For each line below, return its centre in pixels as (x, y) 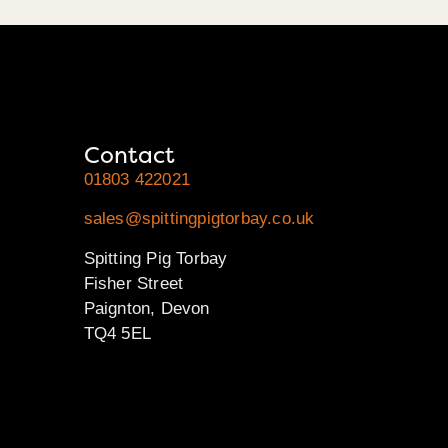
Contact (129, 155)
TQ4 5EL (117, 333)
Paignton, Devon (146, 308)
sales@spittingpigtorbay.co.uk (199, 219)
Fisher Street (133, 283)
